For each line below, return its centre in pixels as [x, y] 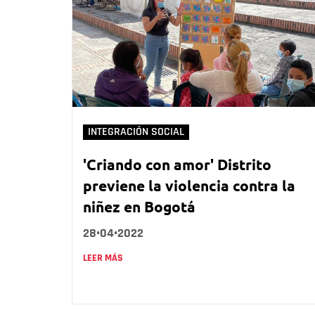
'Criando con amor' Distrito [177, 164]
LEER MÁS [103, 258]
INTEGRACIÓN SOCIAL [136, 131]
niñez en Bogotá [139, 206]
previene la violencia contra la [189, 185]
